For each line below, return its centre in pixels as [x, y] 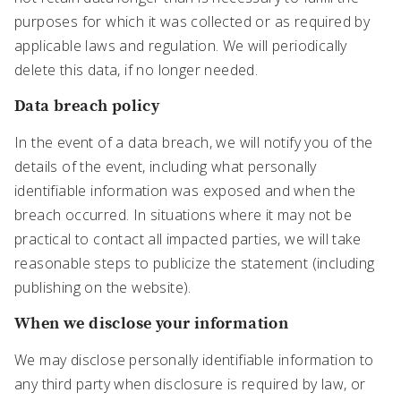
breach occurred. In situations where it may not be [183, 215]
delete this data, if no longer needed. [137, 70]
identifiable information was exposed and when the [185, 191]
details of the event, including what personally [166, 167]
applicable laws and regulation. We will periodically [181, 46]
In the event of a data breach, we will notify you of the [194, 143]
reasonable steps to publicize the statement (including [195, 264]
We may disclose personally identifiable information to [194, 360]
